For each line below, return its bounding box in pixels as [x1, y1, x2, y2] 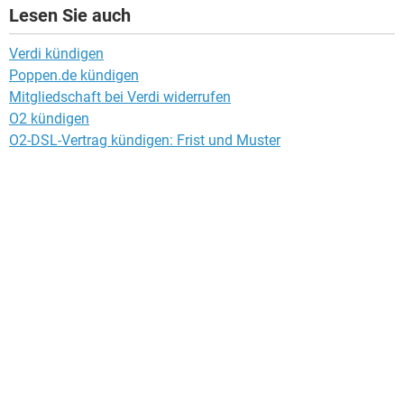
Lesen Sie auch [9, 4, 131, 26]
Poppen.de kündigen [9, 66, 139, 84]
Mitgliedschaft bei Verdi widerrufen [9, 87, 231, 106]
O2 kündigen [9, 109, 89, 127]
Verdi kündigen [9, 44, 104, 62]
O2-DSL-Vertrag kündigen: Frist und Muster [9, 131, 280, 149]
